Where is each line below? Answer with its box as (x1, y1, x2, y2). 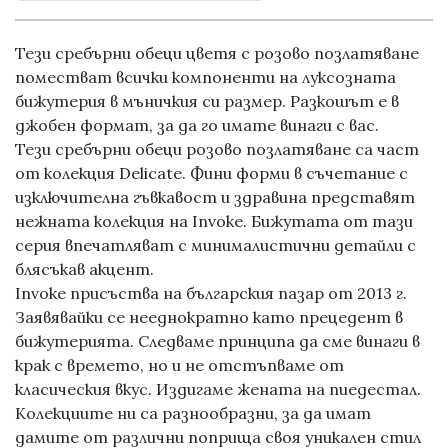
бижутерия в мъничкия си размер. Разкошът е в (15, 91, 399, 112)
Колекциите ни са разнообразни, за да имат (15, 403, 371, 424)
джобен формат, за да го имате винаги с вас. (15, 115, 379, 136)
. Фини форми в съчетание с (182, 163, 408, 184)
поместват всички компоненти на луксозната (15, 67, 396, 88)
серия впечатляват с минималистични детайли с (15, 235, 416, 256)
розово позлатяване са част (182, 139, 419, 160)
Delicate (119, 163, 182, 184)
